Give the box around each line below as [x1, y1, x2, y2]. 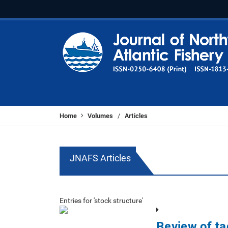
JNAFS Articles [70, 153, 131, 163]
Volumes [88, 111, 113, 120]
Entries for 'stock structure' [60, 196, 143, 205]
